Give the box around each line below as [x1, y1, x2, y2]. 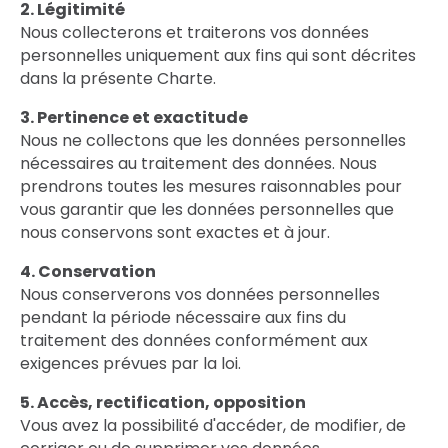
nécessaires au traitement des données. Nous [20, 152, 377, 175]
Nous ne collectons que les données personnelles [20, 129, 406, 152]
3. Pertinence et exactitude [20, 106, 248, 129]
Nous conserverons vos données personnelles [20, 283, 380, 306]
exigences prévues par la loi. [20, 352, 241, 375]
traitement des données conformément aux [20, 329, 368, 352]
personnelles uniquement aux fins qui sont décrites [20, 44, 416, 67]
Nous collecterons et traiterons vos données [20, 21, 369, 44]
